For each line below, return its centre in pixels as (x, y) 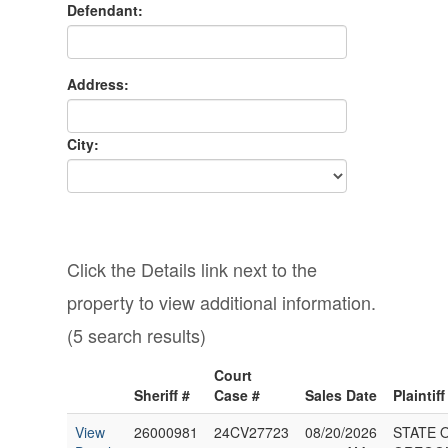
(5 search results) (137, 335)
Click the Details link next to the (192, 269)
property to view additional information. (222, 302)
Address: (98, 84)
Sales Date (341, 395)
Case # (237, 395)
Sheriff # (162, 395)
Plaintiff (419, 395)
